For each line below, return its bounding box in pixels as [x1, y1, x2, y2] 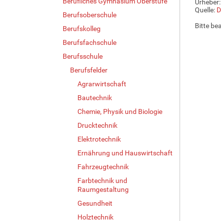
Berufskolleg [63, 24, 101, 33]
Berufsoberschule [63, 10, 116, 19]
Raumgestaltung [77, 185, 129, 193]
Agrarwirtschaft [77, 79, 126, 88]
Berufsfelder [70, 66, 108, 74]
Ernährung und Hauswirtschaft [77, 148, 173, 157]
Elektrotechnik [77, 135, 121, 143]
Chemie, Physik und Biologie [77, 107, 162, 115]
